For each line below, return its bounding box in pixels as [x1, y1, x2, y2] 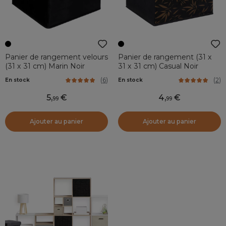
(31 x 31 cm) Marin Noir [5, 62, 85, 71]
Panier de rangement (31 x [118, 52, 212, 62]
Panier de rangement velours [5, 52, 108, 62]
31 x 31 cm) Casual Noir [118, 62, 198, 71]
